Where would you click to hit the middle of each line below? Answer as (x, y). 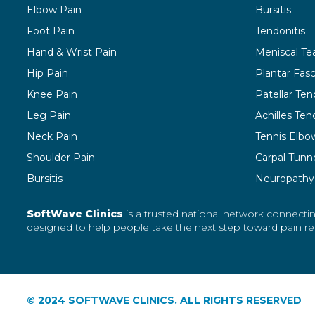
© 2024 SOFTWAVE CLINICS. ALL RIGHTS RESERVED (164, 300)
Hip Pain (47, 73)
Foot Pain (51, 31)
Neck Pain (52, 137)
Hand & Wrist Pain (72, 52)
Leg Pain (49, 116)
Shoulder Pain (61, 158)
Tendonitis (280, 31)
